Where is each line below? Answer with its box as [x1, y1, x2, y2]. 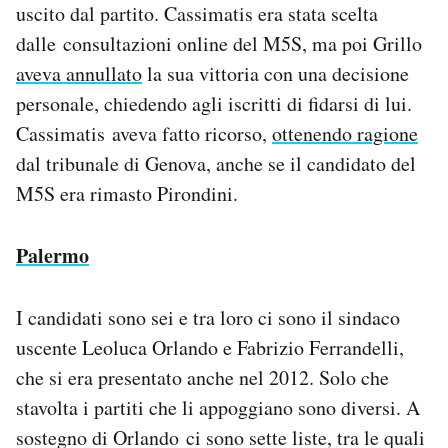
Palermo [16, 240, 89, 270]
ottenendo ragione [272, 119, 418, 147]
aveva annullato [16, 59, 142, 87]
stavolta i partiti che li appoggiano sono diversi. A [16, 393, 420, 421]
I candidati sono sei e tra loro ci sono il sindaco [16, 303, 400, 331]
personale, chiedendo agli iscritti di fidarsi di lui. [16, 89, 412, 117]
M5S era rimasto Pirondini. [16, 179, 238, 207]
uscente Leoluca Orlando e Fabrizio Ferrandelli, [16, 333, 404, 361]
